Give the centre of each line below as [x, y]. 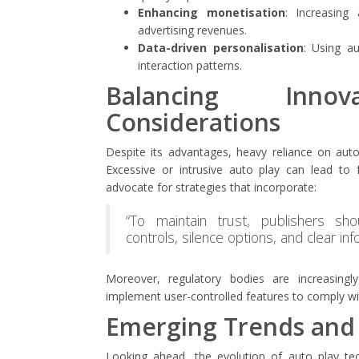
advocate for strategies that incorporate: [211, 187]
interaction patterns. [190, 65]
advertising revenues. [192, 30]
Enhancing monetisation [212, 12]
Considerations [193, 122]
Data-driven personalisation [221, 48]
